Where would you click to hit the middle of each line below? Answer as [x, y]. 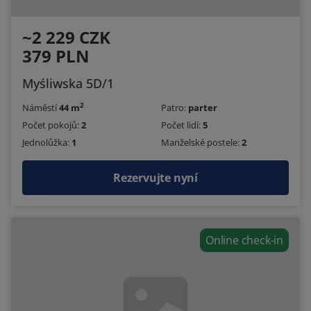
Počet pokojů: [52, 125]
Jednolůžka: [47, 143]
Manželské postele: [201, 143]
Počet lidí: [182, 125]
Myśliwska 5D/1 [68, 83]
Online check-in [244, 241]
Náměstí [41, 107]
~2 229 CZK [66, 37]
